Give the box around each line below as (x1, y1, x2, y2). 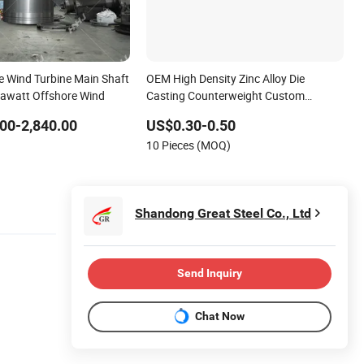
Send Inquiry (177, 266, 242, 280)
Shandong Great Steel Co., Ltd (135, 206, 311, 222)
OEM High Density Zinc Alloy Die (146, 70, 305, 86)
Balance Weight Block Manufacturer (146, 104, 327, 120)
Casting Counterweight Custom (146, 87, 305, 103)
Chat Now (195, 310, 245, 323)
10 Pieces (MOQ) (146, 136, 232, 153)
